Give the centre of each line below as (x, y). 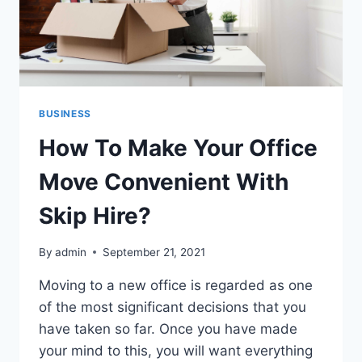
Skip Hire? (95, 216)
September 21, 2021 (154, 252)
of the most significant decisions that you (173, 307)
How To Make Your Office (178, 148)
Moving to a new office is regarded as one (176, 285)
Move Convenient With (164, 182)
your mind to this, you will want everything (176, 350)
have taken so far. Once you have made (168, 328)
